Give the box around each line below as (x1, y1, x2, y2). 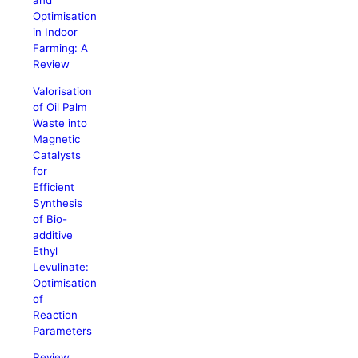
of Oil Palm (33, 100, 88, 113)
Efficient (33, 180, 75, 193)
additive (33, 228, 74, 241)
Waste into (33, 116, 88, 129)
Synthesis (33, 196, 83, 209)
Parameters (33, 324, 93, 337)
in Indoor (33, 26, 78, 39)
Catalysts (33, 148, 82, 161)
